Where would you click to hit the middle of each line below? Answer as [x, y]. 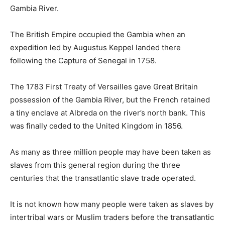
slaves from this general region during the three [95, 165]
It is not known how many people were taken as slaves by [112, 204]
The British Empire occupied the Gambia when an [98, 34]
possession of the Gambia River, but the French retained [110, 100]
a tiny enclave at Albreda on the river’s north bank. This [108, 113]
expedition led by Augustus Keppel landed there [95, 47]
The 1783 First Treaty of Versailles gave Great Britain [104, 87]
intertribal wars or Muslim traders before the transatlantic [112, 217]
